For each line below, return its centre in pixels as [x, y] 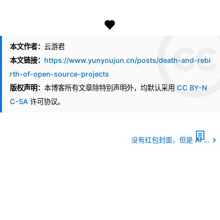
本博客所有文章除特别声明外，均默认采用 [110, 88]
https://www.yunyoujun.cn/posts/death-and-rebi [127, 60]
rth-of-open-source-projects [59, 74]
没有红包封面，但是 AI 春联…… [207, 140]
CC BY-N [192, 88]
